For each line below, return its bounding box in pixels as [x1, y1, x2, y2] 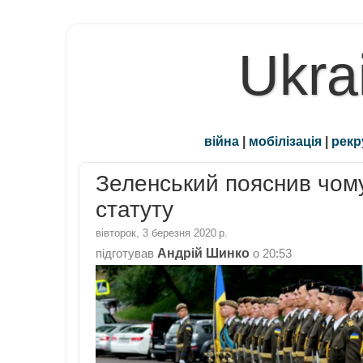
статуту [96, 197, 173, 223]
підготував [96, 246, 157, 260]
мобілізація [249, 134, 322, 149]
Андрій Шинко [157, 245, 250, 260]
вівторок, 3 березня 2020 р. [96, 226, 228, 239]
